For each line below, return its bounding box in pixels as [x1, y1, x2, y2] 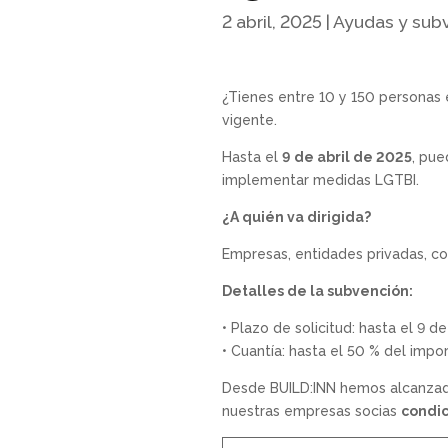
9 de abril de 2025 [282, 149, 412, 166]
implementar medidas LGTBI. [222, 172, 419, 189]
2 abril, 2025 [222, 10, 322, 32]
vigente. [222, 112, 277, 129]
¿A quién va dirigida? [222, 209, 371, 226]
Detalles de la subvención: [222, 283, 413, 300]
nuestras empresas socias [222, 403, 401, 420]
